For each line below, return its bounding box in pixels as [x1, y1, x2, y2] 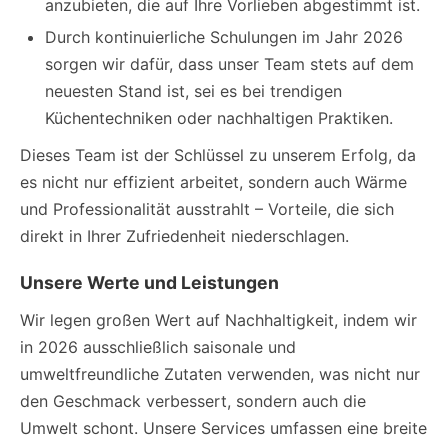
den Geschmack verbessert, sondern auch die [20, 391, 366, 411]
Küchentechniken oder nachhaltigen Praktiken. [45, 108, 393, 128]
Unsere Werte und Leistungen [20, 272, 279, 293]
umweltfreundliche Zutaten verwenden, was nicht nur [20, 364, 420, 384]
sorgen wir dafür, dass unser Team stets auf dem [45, 54, 414, 74]
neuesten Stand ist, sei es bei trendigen [45, 81, 342, 101]
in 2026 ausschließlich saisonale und [20, 337, 296, 357]
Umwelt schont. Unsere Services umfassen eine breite [20, 418, 427, 438]
